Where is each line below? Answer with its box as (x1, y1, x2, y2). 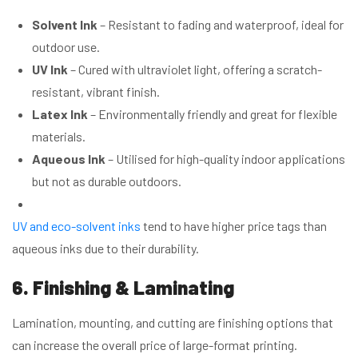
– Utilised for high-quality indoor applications (105, 150, 345, 166)
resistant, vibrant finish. (32, 83, 160, 99)
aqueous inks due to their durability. (12, 240, 199, 256)
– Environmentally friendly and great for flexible (88, 105, 337, 121)
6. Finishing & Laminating (12, 275, 234, 299)
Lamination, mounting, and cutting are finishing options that (12, 314, 333, 330)
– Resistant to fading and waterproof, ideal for (97, 16, 344, 32)
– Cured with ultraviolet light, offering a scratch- (68, 61, 322, 77)
